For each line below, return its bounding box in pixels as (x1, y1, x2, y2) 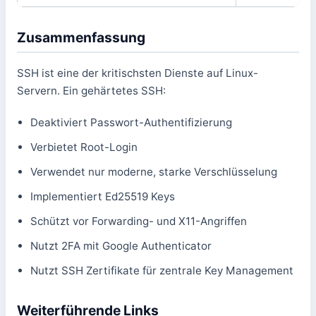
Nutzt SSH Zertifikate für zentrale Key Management (30, 263, 294, 277)
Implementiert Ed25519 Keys (30, 189, 176, 203)
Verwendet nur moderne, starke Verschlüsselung (30, 164, 278, 178)
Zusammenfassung (17, 28, 145, 46)
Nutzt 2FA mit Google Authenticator (30, 238, 212, 253)
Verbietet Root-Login (30, 140, 138, 154)
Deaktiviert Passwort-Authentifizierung (30, 115, 233, 129)
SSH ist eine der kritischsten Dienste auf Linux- (17, 66, 258, 80)
